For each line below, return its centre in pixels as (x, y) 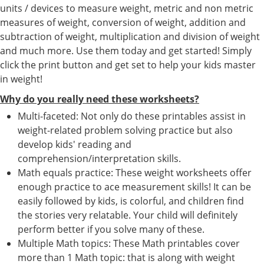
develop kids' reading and (75, 144)
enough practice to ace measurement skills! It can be (134, 187)
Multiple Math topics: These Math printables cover (129, 243)
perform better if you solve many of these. (111, 229)
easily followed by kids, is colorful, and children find (131, 201)
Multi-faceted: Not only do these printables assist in (132, 116)
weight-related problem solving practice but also (125, 130)
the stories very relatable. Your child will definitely (128, 215)
